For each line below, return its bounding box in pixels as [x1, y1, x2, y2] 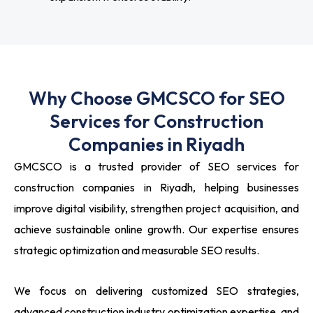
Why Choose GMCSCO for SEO [28, 87, 285, 110]
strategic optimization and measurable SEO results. [14, 243, 259, 258]
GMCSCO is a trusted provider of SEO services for [14, 159, 299, 174]
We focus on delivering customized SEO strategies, [14, 284, 299, 298]
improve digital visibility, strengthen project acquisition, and [14, 201, 299, 216]
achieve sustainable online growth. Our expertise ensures [14, 222, 299, 237]
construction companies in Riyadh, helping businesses [14, 180, 299, 195]
